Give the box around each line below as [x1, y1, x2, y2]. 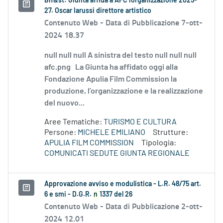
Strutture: [153, 128, 188, 137]
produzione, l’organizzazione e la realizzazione [44, 87, 203, 96]
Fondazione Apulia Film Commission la [44, 75, 177, 84]
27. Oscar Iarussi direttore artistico [44, 7, 151, 15]
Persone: [44, 128, 78, 137]
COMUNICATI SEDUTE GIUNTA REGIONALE [44, 149, 190, 158]
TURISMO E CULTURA [104, 118, 177, 126]
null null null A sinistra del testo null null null [44, 51, 197, 60]
